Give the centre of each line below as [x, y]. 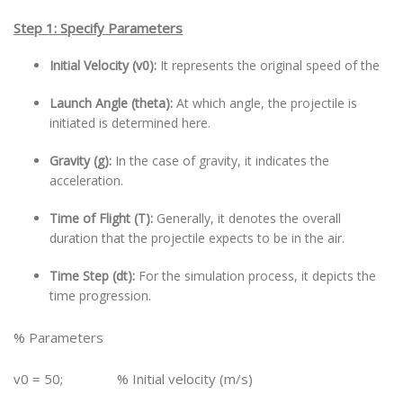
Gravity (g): [82, 161]
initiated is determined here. [130, 123]
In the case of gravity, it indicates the [222, 161]
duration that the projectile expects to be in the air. [197, 238]
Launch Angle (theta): [113, 103]
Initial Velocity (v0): [105, 65]
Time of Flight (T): [103, 218]
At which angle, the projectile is [267, 103]
